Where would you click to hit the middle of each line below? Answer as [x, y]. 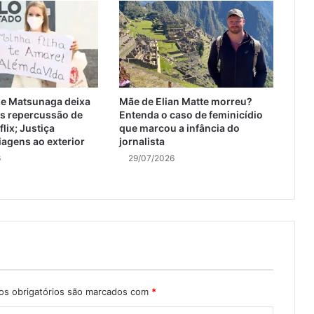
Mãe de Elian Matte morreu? [185, 102]
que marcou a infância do [179, 128]
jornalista [142, 142]
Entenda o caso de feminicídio [191, 115]
